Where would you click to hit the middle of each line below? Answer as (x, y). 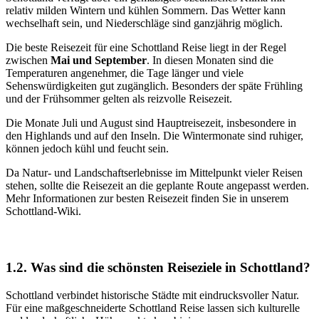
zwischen (28, 60)
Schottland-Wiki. (43, 211)
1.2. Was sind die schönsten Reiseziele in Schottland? (158, 268)
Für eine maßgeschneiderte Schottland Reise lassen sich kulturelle (153, 308)
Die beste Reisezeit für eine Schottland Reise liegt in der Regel (146, 47)
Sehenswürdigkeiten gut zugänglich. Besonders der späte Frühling (154, 85)
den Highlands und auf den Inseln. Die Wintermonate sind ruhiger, (155, 135)
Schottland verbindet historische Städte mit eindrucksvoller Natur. (152, 295)
